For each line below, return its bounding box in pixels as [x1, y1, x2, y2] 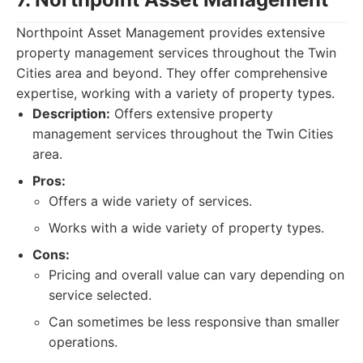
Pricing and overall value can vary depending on [49, 267, 344, 283]
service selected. [49, 287, 152, 303]
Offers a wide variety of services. [49, 193, 252, 209]
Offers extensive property [110, 105, 273, 122]
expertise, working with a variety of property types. [16, 85, 335, 101]
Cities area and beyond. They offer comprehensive [16, 65, 327, 81]
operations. [49, 334, 117, 350]
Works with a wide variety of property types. [49, 220, 324, 236]
